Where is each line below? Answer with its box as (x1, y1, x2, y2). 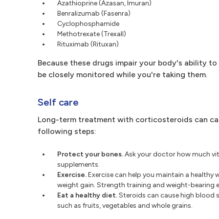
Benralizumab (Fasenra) (57, 9, 131, 18)
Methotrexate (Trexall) (57, 30, 126, 38)
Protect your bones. (57, 150, 123, 158)
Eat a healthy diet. (57, 191, 117, 199)
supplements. (57, 160, 100, 169)
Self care (38, 96, 79, 108)
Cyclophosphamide (57, 20, 119, 28)
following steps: (38, 127, 96, 136)
